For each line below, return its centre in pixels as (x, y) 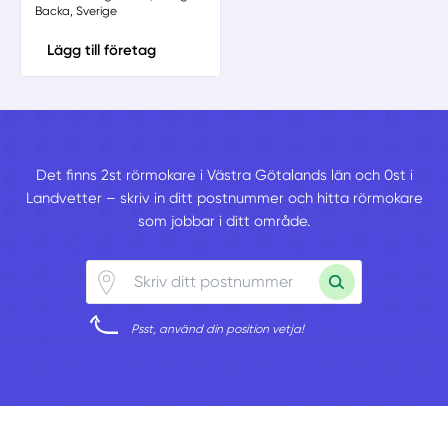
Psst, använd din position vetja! (218, 328)
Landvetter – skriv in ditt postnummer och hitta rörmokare (224, 197)
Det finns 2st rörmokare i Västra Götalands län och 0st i (224, 174)
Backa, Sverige (75, 10)
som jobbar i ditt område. (224, 220)
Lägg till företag (101, 50)
